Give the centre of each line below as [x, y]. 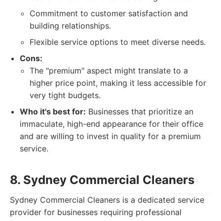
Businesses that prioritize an [140, 111]
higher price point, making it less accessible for [118, 83]
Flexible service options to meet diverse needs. [118, 42]
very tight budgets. [65, 95]
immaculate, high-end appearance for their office [111, 124]
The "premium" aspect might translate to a [109, 71]
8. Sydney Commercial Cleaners [102, 180]
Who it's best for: [53, 111]
